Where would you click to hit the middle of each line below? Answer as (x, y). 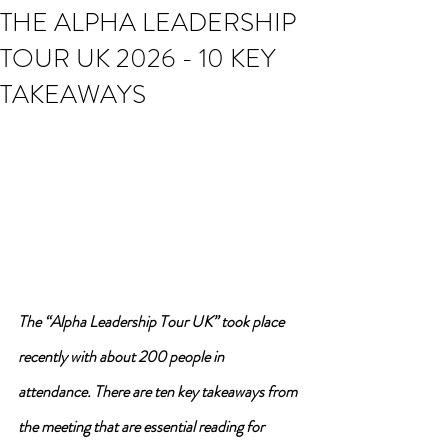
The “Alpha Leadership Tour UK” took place (152, 321)
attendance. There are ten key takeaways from (159, 391)
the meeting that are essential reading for (142, 426)
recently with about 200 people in (122, 356)
